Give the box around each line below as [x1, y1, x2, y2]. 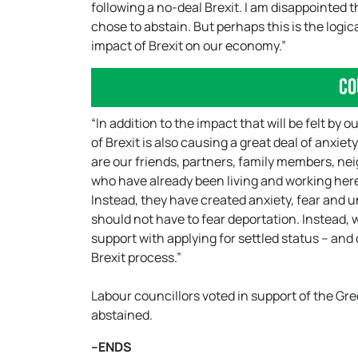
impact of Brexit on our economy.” [91, 37, 286, 54]
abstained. [91, 306, 153, 324]
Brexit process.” [91, 249, 181, 266]
